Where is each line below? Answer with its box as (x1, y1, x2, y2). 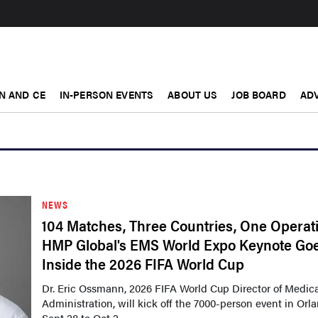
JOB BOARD (231, 87, 286, 102)
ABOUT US (168, 87, 218, 102)
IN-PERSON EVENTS (59, 87, 154, 102)
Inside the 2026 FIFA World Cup (42, 253, 244, 274)
